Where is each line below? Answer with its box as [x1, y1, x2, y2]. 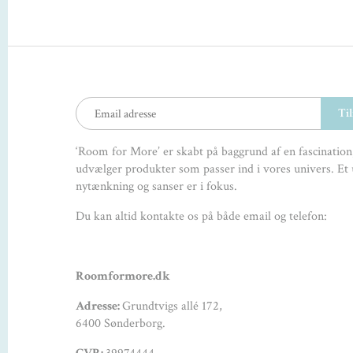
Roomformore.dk [76, 268, 171, 285]
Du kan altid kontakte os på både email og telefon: [76, 208, 328, 225]
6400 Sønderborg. [76, 315, 166, 333]
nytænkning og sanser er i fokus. [76, 178, 238, 195]
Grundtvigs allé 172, [122, 298, 223, 315]
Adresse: [76, 298, 123, 315]
